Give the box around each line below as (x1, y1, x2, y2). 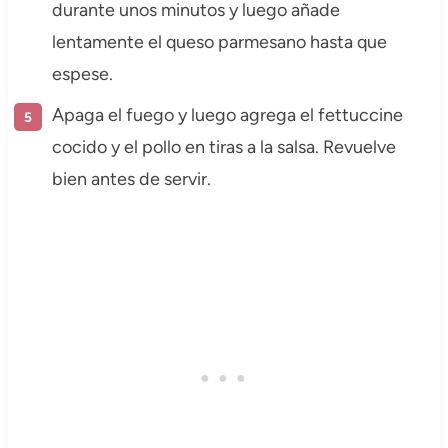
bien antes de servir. (51, 167, 211, 190)
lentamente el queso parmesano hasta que (51, 30, 387, 53)
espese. (51, 62, 113, 85)
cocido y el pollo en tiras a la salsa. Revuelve (51, 135, 396, 158)
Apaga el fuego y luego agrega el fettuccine (51, 103, 403, 126)
